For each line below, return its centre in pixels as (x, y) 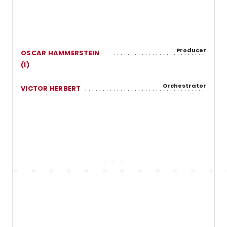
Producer (191, 50)
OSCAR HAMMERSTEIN (60, 53)
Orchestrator (184, 85)
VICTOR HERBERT (51, 88)
